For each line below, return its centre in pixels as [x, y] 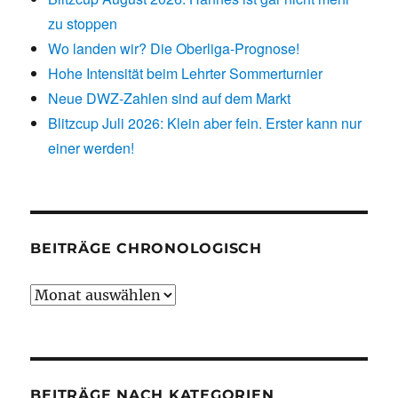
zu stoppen [83, 23]
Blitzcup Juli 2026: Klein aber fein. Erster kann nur [205, 123]
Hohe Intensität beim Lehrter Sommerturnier [186, 73]
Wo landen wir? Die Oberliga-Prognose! [174, 48]
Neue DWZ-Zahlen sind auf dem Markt [170, 98]
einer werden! [92, 147]
